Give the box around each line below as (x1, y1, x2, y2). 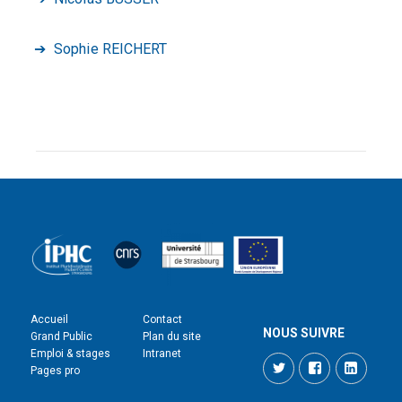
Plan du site (143, 330, 201, 343)
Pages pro (31, 364, 81, 377)
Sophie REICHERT (54, 40, 168, 57)
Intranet (143, 347, 181, 360)
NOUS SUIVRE (263, 326, 345, 341)
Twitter (293, 353, 328, 366)
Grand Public (31, 330, 93, 343)
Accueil (31, 313, 69, 326)
